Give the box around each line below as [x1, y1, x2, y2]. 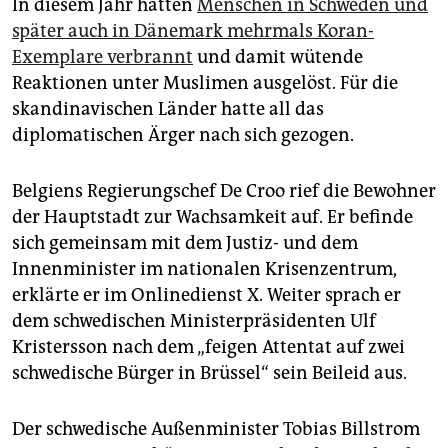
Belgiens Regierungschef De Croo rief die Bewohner [12, 179, 436, 202]
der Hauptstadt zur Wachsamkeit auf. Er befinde [12, 205, 413, 228]
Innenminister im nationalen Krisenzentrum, [12, 257, 397, 280]
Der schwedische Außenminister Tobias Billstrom [12, 417, 420, 440]
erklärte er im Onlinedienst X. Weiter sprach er [12, 283, 401, 306]
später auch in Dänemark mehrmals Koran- [12, 19, 374, 42]
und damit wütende [193, 45, 363, 68]
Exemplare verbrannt [12, 45, 193, 68]
